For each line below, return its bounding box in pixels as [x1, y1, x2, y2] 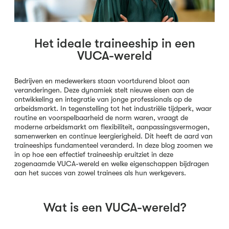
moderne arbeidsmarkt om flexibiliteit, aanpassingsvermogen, [14, 123, 210, 131]
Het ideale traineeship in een [34, 36, 195, 51]
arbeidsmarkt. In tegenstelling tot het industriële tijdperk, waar [14, 104, 212, 112]
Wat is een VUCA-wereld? [43, 200, 186, 215]
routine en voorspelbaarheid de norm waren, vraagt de [14, 113, 188, 122]
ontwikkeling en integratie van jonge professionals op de [14, 95, 192, 103]
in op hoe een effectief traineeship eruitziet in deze [14, 150, 173, 158]
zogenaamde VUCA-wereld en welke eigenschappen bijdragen [14, 159, 209, 168]
